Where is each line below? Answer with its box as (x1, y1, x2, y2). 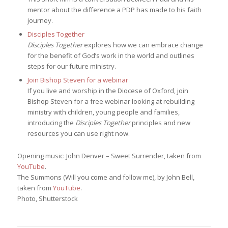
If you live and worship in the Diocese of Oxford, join (27, 86, 188, 96)
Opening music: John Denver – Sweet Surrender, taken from (17, 151, 201, 161)
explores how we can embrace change (82, 40, 203, 50)
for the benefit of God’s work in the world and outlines (27, 51, 194, 61)
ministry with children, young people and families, (27, 107, 180, 117)
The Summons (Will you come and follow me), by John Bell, (17, 173, 194, 182)
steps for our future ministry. (27, 62, 116, 71)
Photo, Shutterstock (17, 194, 78, 204)
